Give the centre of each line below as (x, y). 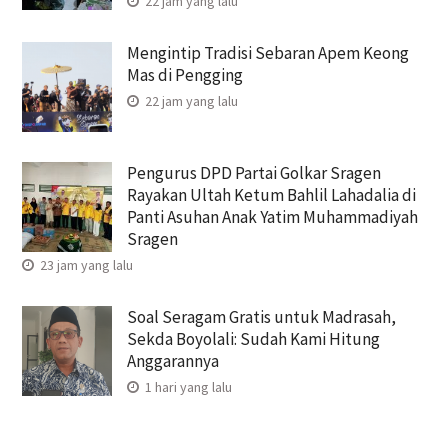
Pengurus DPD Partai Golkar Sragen (253, 172)
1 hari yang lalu (186, 386)
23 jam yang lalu (84, 264)
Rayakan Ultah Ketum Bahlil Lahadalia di (271, 194)
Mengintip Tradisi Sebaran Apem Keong (267, 52)
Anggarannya (172, 360)
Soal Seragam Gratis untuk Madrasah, (261, 316)
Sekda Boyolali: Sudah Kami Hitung (253, 338)
